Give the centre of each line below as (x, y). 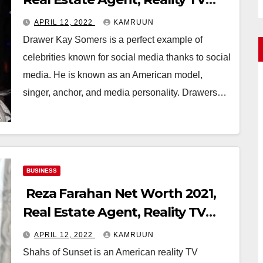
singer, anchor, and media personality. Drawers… (125, 92)
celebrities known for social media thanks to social (127, 57)
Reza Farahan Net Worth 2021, (120, 193)
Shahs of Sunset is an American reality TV (110, 252)
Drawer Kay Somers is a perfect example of (113, 39)
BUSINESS (42, 170)
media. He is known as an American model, (113, 75)
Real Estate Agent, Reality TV (114, 212)
